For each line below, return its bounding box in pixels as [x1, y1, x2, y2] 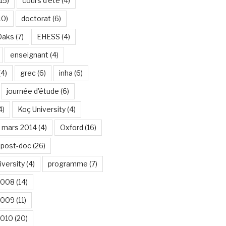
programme [47, 159, 88, 168]
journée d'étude [6, 87, 59, 95]
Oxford [60, 123, 83, 132]
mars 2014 [1, 123, 37, 132]
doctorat [21, 14, 51, 23]
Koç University [17, 105, 66, 114]
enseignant [10, 50, 48, 59]
